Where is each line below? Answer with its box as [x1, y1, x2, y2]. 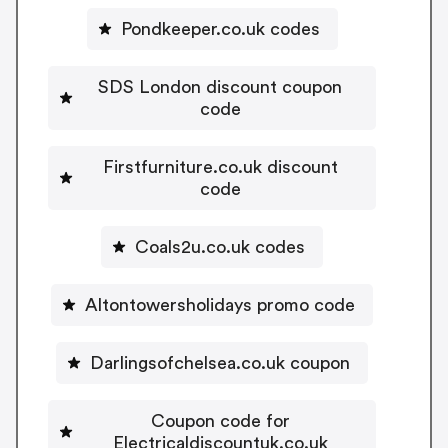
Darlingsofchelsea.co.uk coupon [90, 353, 350, 372]
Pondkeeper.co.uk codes [120, 19, 320, 38]
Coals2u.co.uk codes [135, 237, 305, 256]
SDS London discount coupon [98, 77, 342, 96]
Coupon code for [150, 411, 290, 430]
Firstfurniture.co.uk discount [102, 157, 338, 176]
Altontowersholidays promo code [85, 295, 355, 314]
